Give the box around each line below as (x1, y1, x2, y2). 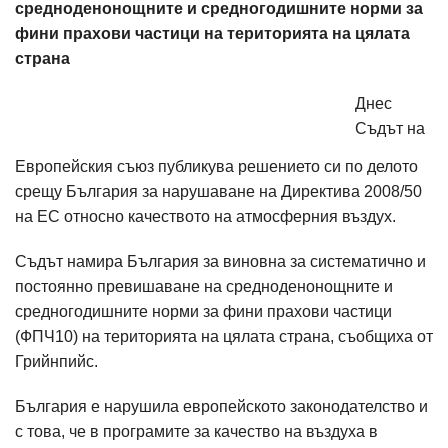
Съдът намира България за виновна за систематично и (15, 253, 426, 270)
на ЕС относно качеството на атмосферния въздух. (15, 208, 396, 225)
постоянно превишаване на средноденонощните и (15, 278, 393, 295)
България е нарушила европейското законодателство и (15, 398, 428, 415)
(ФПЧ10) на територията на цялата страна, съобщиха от (15, 328, 433, 345)
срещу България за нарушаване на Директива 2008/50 (15, 183, 422, 200)
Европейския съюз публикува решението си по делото (15, 158, 418, 175)
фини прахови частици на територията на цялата (15, 25, 410, 42)
